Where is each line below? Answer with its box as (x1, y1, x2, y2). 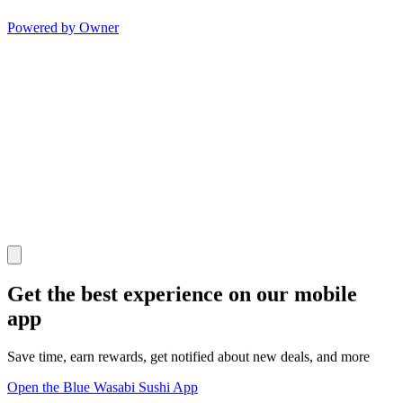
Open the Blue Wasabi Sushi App (7, 379, 198, 395)
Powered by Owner (7, 20, 119, 36)
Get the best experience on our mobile (7, 282, 357, 306)
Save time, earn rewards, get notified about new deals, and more (7, 348, 370, 364)
